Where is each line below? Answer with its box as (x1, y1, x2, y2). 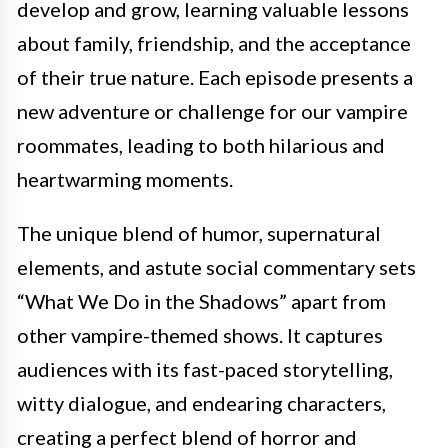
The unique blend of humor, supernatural (17, 221, 381, 245)
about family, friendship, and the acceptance (17, 31, 411, 55)
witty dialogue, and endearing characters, (17, 391, 386, 415)
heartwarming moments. (17, 167, 233, 191)
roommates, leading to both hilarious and (17, 133, 385, 157)
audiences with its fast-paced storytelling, (17, 357, 393, 381)
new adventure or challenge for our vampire (17, 99, 408, 123)
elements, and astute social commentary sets (17, 255, 416, 279)
